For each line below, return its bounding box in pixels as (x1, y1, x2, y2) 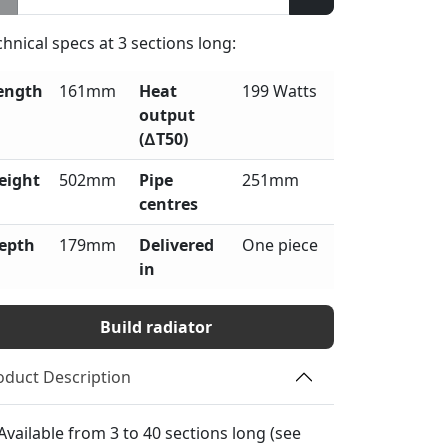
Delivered (139, 234, 214, 257)
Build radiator (100, 316, 212, 339)
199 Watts (242, 80, 317, 103)
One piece (242, 234, 318, 257)
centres (139, 193, 198, 216)
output (139, 104, 195, 127)
